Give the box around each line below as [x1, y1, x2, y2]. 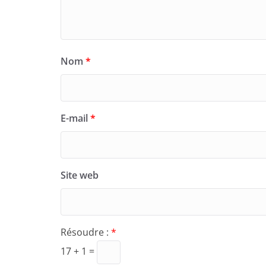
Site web [61, 168, 99, 182]
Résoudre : [61, 225, 111, 239]
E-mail [61, 111, 90, 125]
